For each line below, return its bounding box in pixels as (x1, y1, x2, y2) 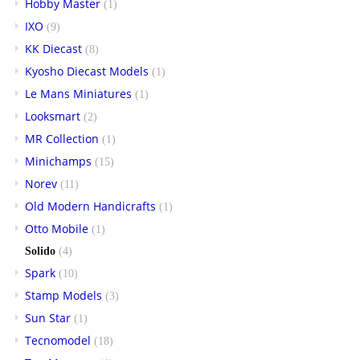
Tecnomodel (25, 332, 91, 348)
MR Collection (25, 130, 99, 146)
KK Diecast (25, 40, 82, 56)
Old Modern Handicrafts (25, 198, 156, 214)
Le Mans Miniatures (25, 85, 132, 101)
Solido (25, 244, 55, 257)
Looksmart (25, 108, 80, 124)
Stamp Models (25, 287, 102, 303)
